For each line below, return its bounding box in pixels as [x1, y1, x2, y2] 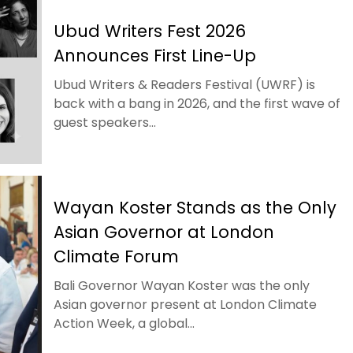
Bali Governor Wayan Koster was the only [54, 277, 310, 295]
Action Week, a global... [54, 314, 195, 333]
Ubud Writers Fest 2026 [54, 19, 246, 43]
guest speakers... [54, 113, 156, 132]
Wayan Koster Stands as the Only [54, 196, 336, 220]
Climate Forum [54, 245, 179, 269]
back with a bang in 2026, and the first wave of [54, 94, 340, 113]
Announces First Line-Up [54, 43, 256, 67]
